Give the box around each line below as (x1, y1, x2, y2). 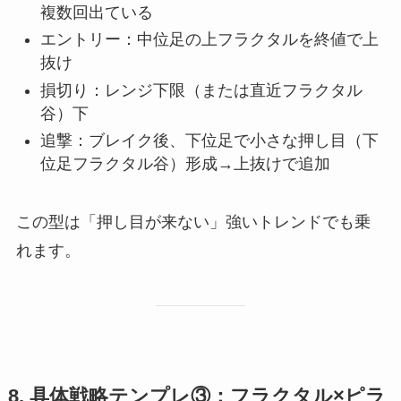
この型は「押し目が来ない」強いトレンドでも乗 (15, 212, 371, 231)
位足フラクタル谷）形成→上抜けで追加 (39, 154, 330, 173)
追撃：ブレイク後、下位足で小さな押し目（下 (39, 131, 379, 149)
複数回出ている (39, 3, 153, 21)
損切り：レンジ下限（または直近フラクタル (39, 81, 363, 99)
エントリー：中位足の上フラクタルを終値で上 (39, 30, 379, 49)
